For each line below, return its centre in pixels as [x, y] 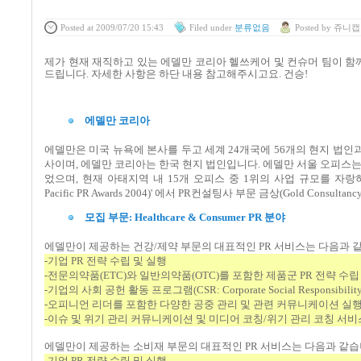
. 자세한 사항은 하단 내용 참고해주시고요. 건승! [197, 74]
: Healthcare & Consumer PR [197, 217]
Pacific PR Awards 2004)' [100, 193]
